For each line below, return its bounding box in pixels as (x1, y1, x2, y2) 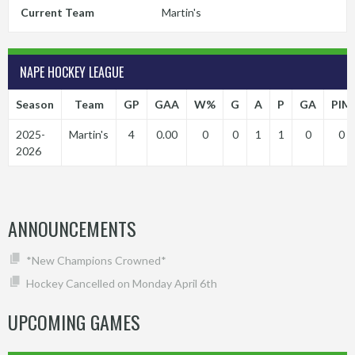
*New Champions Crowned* (25, 254, 166, 267)
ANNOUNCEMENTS (8, 214, 136, 242)
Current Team (21, 6, 94, 19)
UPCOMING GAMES (8, 307, 140, 337)
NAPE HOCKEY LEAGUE (20, 63, 124, 82)
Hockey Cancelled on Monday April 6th (25, 277, 217, 291)
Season (15, 97, 54, 111)
